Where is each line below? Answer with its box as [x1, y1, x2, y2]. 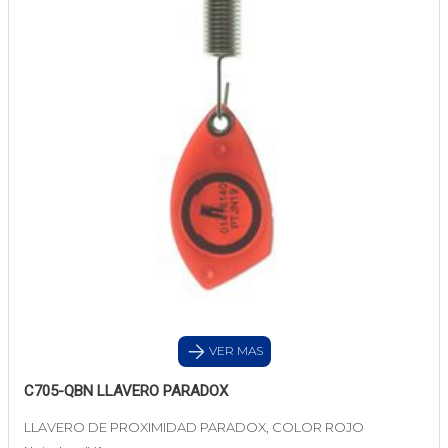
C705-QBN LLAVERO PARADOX [24, 382, 228, 401]
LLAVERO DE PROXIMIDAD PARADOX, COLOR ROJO [24, 419, 364, 436]
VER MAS [205, 343, 263, 359]
